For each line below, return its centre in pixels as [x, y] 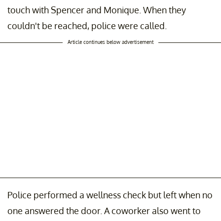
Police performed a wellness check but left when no [110, 195]
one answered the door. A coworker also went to [104, 211]
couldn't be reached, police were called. [87, 26]
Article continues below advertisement [110, 42]
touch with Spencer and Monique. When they [97, 10]
